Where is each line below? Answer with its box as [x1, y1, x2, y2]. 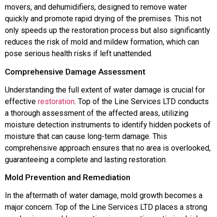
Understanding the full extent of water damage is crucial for [5, 85, 205, 94]
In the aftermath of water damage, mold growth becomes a [5, 191, 202, 201]
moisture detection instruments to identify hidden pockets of [5, 120, 211, 129]
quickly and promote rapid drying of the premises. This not [5, 14, 201, 24]
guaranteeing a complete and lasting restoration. [5, 155, 167, 164]
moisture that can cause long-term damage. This [5, 131, 167, 141]
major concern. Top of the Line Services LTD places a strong [5, 202, 207, 212]
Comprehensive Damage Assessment [5, 66, 145, 77]
